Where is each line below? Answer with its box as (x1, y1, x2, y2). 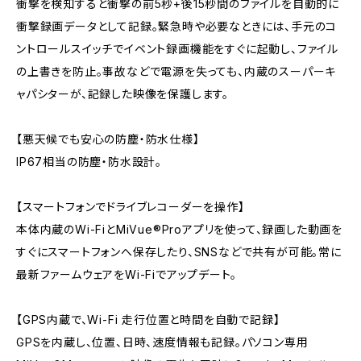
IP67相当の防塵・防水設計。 (16, 155, 163, 168)
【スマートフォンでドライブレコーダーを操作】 (16, 200, 245, 214)
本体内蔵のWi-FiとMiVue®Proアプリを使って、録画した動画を (16, 222, 342, 236)
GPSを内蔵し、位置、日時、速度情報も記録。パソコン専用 (16, 335, 309, 349)
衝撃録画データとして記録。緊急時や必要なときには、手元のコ (16, 19, 338, 33)
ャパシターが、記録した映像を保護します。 (16, 87, 230, 101)
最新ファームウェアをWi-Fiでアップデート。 (16, 268, 237, 281)
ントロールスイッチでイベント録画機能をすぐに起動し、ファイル (16, 42, 338, 56)
